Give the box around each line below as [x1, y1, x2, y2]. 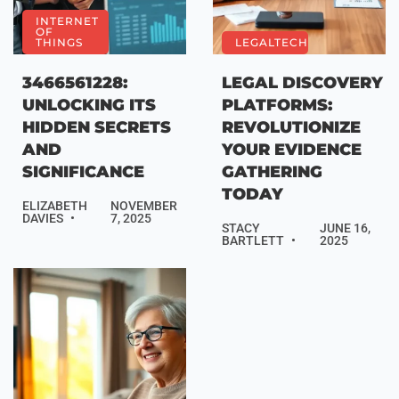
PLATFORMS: [222, 95, 332, 116]
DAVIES [22, 211, 63, 226]
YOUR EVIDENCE [222, 140, 362, 160]
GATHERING [222, 162, 322, 183]
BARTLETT [222, 233, 284, 248]
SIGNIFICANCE [22, 162, 144, 183]
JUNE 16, [320, 221, 371, 236]
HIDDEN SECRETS [22, 118, 171, 138]
